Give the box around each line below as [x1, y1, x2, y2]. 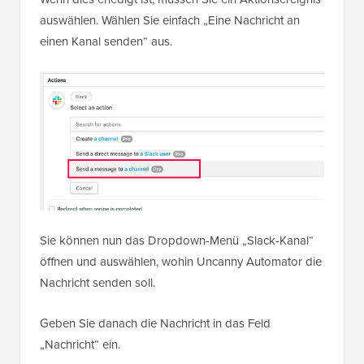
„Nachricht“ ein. [40, 335, 120, 353]
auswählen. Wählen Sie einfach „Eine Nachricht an [40, 11, 300, 29]
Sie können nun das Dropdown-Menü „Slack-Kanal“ [40, 231, 314, 249]
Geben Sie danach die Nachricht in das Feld [40, 314, 271, 332]
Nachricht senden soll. [40, 273, 155, 292]
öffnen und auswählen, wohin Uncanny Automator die [40, 252, 322, 271]
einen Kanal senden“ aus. [40, 32, 172, 50]
